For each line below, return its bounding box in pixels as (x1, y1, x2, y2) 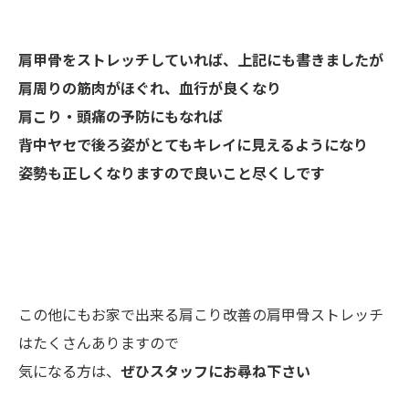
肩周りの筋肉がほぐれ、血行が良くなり (18, 76, 281, 99)
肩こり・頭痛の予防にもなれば (18, 104, 223, 127)
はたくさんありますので (18, 330, 179, 353)
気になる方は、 (18, 359, 121, 382)
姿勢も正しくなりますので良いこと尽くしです (18, 161, 325, 184)
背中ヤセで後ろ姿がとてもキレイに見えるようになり (18, 132, 368, 155)
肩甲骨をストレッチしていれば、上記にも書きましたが (18, 47, 383, 70)
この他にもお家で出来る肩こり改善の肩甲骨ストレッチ (18, 302, 383, 325)
